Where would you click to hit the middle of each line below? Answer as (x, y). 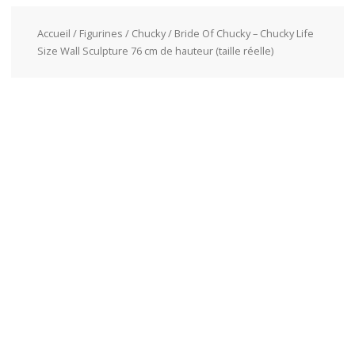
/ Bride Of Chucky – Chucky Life (239, 33)
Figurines (101, 33)
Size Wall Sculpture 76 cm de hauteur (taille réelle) (155, 50)
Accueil (53, 33)
